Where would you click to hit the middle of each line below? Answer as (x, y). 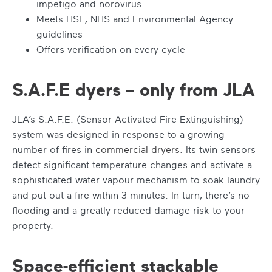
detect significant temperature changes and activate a (132, 164)
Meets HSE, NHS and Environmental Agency (135, 19)
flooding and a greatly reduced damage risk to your (128, 210)
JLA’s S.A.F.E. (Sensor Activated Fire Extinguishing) (128, 119)
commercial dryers (138, 149)
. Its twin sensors (218, 149)
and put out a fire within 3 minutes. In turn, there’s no (131, 195)
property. (33, 225)
